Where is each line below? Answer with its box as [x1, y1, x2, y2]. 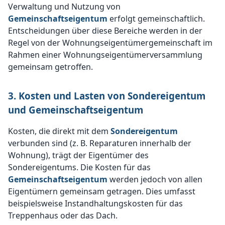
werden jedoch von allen [107, 174, 202, 185]
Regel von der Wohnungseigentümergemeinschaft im [8, 37, 212, 49]
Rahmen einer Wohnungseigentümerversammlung [8, 49, 202, 61]
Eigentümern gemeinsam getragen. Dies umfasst [8, 186, 195, 197]
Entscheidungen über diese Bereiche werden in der [8, 25, 202, 37]
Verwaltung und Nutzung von [8, 1, 121, 13]
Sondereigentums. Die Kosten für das [8, 162, 151, 173]
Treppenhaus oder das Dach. [8, 210, 118, 221]
